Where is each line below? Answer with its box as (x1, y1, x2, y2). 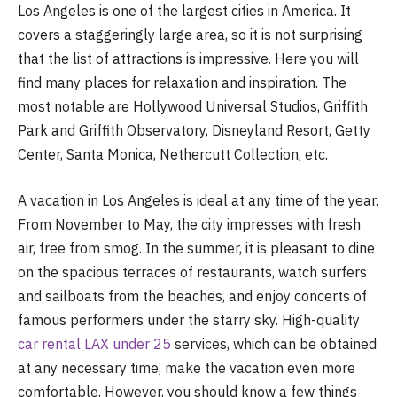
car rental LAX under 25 (18, 334, 171, 353)
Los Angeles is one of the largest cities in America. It (18, 2, 351, 19)
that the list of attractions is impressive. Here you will (18, 50, 359, 67)
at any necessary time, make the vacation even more (18, 358, 355, 377)
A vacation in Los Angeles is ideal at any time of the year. (18, 191, 378, 209)
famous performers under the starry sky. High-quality (18, 310, 360, 329)
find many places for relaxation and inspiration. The (18, 74, 346, 91)
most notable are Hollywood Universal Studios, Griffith (18, 97, 368, 115)
